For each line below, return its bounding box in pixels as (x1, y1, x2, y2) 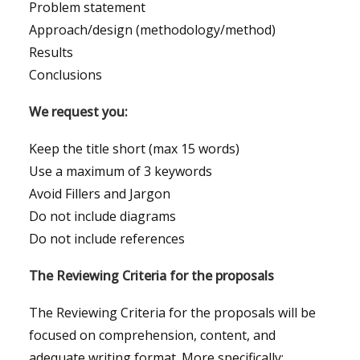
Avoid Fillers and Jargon (29, 184, 170, 202)
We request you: (29, 102, 128, 121)
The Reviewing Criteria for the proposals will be (29, 303, 316, 321)
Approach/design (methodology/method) (29, 20, 276, 39)
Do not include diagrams (29, 207, 176, 225)
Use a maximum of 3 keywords (29, 162, 212, 180)
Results (29, 43, 73, 61)
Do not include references (29, 229, 185, 247)
